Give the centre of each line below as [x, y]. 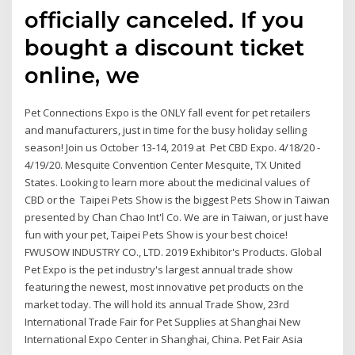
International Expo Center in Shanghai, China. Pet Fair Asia [165, 340]
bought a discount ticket [165, 48]
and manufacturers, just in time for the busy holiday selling [166, 130]
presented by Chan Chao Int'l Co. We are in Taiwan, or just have [177, 218]
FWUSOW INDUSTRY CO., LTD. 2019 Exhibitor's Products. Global [174, 252]
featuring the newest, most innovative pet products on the [164, 287]
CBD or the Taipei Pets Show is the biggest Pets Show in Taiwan [177, 200]
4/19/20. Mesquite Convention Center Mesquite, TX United [163, 165]
